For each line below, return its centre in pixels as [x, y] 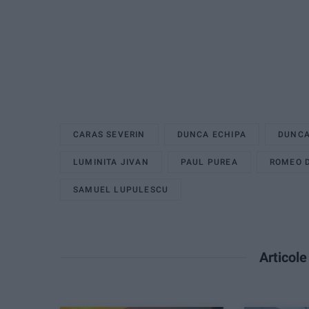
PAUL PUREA [209, 162]
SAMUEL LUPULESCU [121, 189]
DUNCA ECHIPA [212, 134]
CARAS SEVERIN [109, 134]
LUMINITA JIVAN [111, 162]
